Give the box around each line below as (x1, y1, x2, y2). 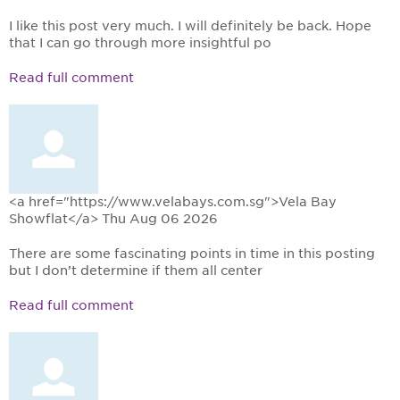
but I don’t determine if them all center (9, 263, 262, 279)
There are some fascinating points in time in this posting (9, 246, 375, 262)
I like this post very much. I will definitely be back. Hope (9, 19, 371, 34)
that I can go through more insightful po (9, 36, 271, 51)
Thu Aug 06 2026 (102, 212, 218, 227)
